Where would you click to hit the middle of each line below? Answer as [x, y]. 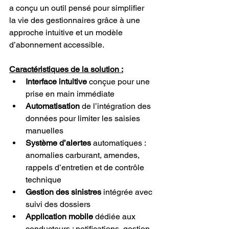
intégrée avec [128, 192]
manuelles [44, 130]
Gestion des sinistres [63, 192]
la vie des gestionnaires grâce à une [76, 20]
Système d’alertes [58, 143]
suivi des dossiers [58, 204]
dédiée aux [115, 216]
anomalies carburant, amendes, [84, 155]
